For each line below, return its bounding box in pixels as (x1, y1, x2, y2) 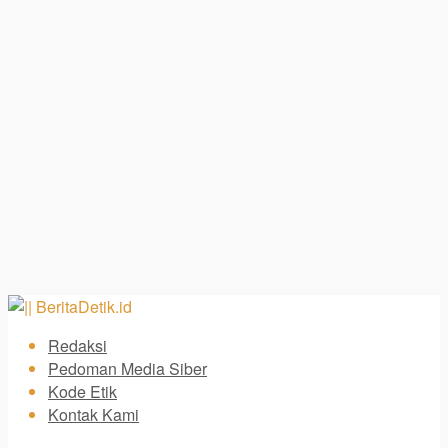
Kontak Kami (48, 402, 139, 426)
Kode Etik (48, 379, 117, 403)
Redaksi (48, 333, 107, 357)
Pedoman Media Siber (48, 356, 207, 380)
